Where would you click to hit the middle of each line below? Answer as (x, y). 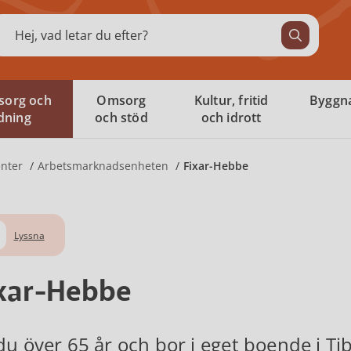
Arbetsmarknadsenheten (103, 166)
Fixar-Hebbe (216, 166)
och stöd (121, 118)
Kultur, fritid (231, 100)
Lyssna (29, 235)
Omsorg (121, 100)
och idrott (231, 118)
